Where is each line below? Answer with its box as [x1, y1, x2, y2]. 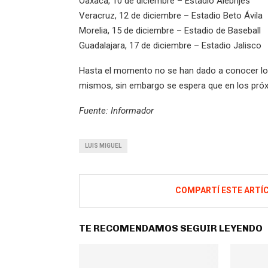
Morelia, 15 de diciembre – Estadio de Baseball [79, 25, 261, 36]
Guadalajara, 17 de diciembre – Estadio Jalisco [79, 40, 261, 51]
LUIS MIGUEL [85, 142, 121, 150]
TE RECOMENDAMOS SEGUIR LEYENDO [79, 223, 263, 234]
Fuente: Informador [79, 105, 154, 117]
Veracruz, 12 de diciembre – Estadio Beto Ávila [79, 10, 263, 22]
